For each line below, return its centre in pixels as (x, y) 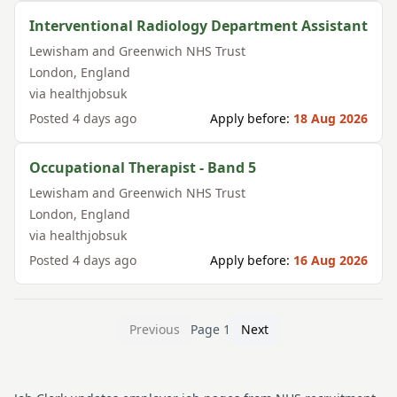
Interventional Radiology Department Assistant (198, 26)
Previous (154, 329)
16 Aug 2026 (331, 260)
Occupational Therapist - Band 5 (143, 167)
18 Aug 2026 (331, 118)
